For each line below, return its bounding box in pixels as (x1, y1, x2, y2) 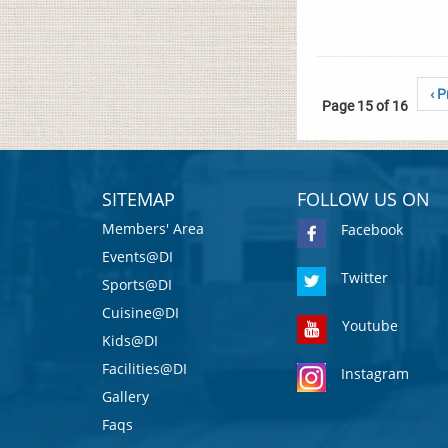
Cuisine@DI (102, 303, 179, 322)
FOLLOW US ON (297, 187, 430, 211)
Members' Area (102, 219, 204, 238)
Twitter (341, 268, 388, 288)
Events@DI (102, 247, 173, 266)
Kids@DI (102, 331, 158, 350)
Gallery (102, 387, 149, 406)
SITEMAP (102, 187, 175, 211)
